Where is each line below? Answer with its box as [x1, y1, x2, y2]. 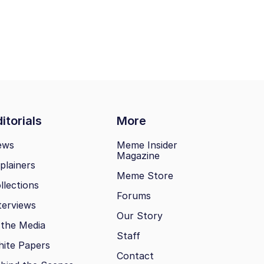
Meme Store [117, 170, 173, 182]
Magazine [117, 150, 160, 162]
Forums [117, 190, 151, 202]
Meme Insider [117, 139, 177, 151]
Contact [117, 250, 154, 262]
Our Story [117, 210, 163, 222]
